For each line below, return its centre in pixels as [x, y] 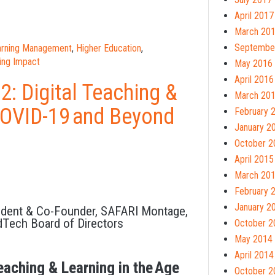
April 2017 [254, 15]
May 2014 [254, 239]
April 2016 [254, 79]
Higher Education [109, 48]
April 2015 [254, 159]
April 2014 [254, 255]
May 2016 [254, 63]
